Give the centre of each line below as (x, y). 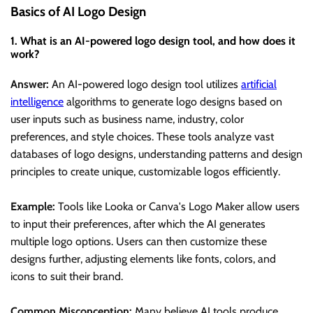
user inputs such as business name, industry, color (127, 119)
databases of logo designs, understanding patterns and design (156, 154)
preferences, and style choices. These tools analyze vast (142, 137)
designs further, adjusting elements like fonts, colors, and (143, 259)
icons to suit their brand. (67, 277)
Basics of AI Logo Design (78, 11)
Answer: (30, 85)
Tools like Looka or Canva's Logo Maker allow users (177, 207)
